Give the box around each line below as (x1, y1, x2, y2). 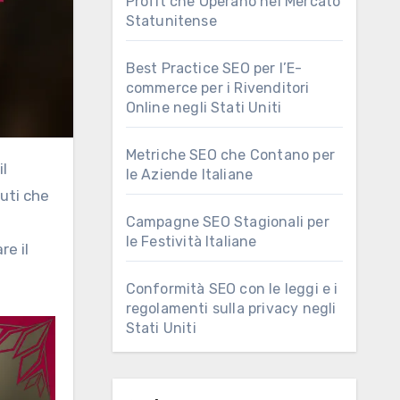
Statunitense (125, 12, 217, 29)
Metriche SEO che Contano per (125, 146, 336, 163)
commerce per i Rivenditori (125, 79, 310, 96)
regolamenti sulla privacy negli (125, 300, 337, 317)
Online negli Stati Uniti (125, 99, 282, 116)
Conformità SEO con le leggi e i (125, 280, 338, 297)
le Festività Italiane (125, 233, 257, 250)
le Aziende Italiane (125, 166, 254, 183)
